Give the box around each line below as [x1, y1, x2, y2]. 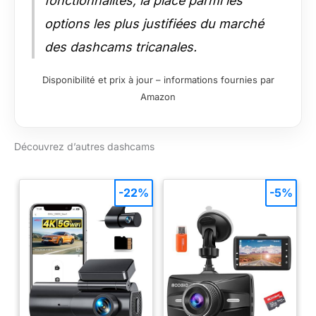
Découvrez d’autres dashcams [14, 140, 154, 153]
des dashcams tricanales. [44, 39, 197, 55]
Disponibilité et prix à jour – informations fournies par [42, 74, 274, 86]
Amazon [140, 91, 176, 103]
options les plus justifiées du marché [44, 16, 264, 32]
